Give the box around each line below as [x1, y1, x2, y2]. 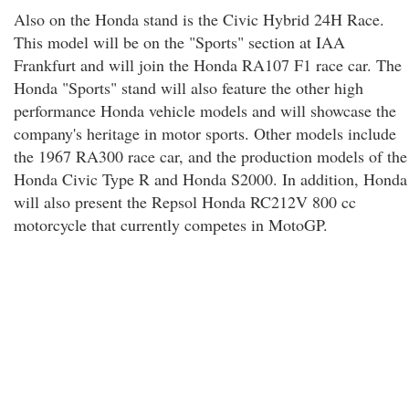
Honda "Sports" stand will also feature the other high [14, 77, 363, 99]
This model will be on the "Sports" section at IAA [14, 31, 345, 53]
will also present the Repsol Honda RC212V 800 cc [14, 191, 356, 213]
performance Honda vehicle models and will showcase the [14, 100, 396, 121]
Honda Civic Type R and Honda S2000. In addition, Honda [14, 168, 407, 190]
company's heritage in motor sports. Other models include [14, 122, 396, 144]
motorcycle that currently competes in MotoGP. [14, 214, 328, 236]
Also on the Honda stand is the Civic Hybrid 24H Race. [14, 8, 384, 30]
